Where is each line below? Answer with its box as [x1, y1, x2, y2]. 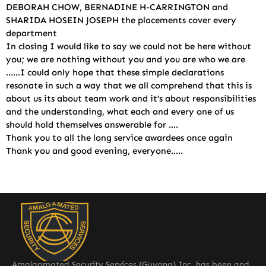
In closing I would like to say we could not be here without [6, 41, 251, 52]
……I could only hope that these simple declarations [6, 67, 224, 78]
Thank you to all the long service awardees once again [6, 132, 233, 143]
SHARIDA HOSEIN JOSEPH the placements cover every [6, 15, 236, 26]
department [6, 28, 57, 39]
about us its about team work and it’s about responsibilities [6, 93, 256, 104]
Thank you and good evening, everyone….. [6, 145, 183, 156]
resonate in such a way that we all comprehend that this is [6, 80, 252, 91]
